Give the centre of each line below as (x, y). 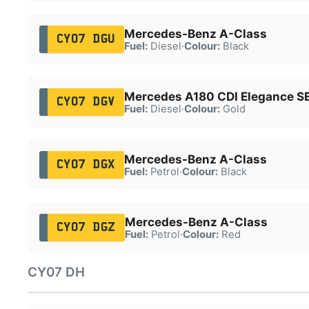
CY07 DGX (86, 165)
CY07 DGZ (86, 227)
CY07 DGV (86, 102)
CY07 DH (56, 272)
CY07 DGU (86, 39)
